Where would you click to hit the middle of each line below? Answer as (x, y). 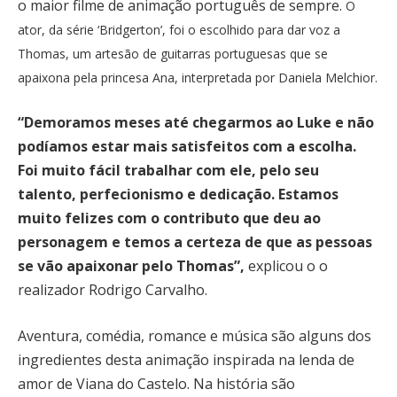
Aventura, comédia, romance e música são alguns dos (195, 335)
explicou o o (286, 266)
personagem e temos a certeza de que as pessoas (195, 242)
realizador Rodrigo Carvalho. (113, 290)
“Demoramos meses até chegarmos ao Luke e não (196, 123)
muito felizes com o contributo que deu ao (169, 218)
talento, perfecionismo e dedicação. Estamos (178, 195)
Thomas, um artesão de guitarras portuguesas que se (173, 53)
